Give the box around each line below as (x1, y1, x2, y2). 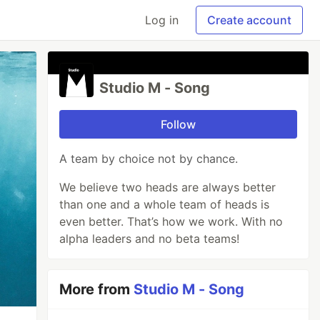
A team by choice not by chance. (59, 151, 239, 166)
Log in (145, 13, 179, 27)
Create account (207, 13, 291, 27)
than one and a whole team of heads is (59, 197, 270, 211)
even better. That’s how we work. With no (59, 214, 284, 229)
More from (59, 281, 134, 298)
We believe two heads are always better (59, 180, 276, 194)
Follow (161, 117, 196, 131)
